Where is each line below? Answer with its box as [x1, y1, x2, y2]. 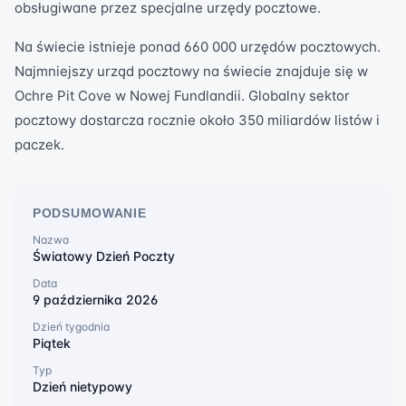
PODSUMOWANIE [33, 206, 147, 220]
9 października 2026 [33, 292, 158, 307]
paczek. [14, 136, 64, 153]
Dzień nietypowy [33, 379, 132, 394]
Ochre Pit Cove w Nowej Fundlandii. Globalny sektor [14, 87, 350, 104]
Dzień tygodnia [33, 320, 110, 333]
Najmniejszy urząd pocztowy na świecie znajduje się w [14, 63, 368, 80]
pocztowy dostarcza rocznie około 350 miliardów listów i [14, 111, 380, 129]
